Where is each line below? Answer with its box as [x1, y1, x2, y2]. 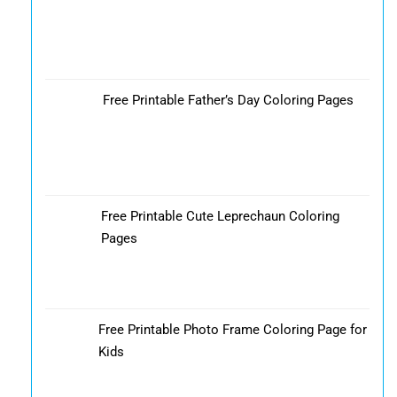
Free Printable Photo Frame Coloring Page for [97, 321, 367, 338]
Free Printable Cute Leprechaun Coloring [100, 208, 339, 225]
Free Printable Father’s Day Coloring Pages [102, 92, 354, 109]
